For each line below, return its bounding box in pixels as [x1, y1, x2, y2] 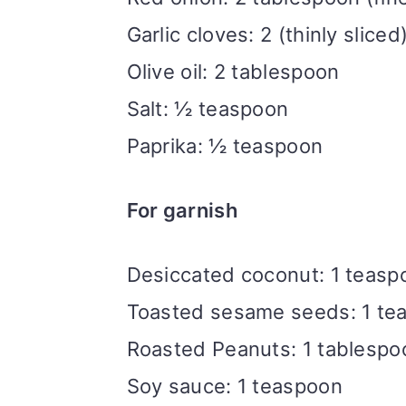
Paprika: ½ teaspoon [126, 134, 324, 159]
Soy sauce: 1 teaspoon [126, 374, 343, 399]
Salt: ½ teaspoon [126, 97, 289, 121]
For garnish [126, 198, 237, 223]
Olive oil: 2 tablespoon [126, 60, 340, 84]
